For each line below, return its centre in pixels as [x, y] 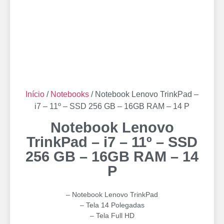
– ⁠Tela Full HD [112, 215]
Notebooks [70, 94]
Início [35, 94]
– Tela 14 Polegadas [112, 205]
